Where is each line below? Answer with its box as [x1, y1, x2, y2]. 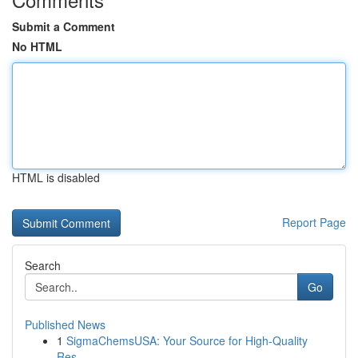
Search [25, 257, 61, 273]
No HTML [12, 38, 62, 54]
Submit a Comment [12, 18, 115, 34]
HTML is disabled [12, 169, 100, 185]
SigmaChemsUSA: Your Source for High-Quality [66, 332, 308, 348]
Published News [25, 316, 105, 332]
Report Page [282, 214, 346, 230]
